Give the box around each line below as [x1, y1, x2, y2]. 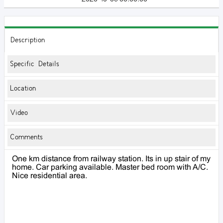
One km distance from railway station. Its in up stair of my [12, 155, 211, 163]
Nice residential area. [12, 172, 87, 180]
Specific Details [10, 60, 59, 68]
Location [10, 84, 36, 93]
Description [10, 36, 45, 44]
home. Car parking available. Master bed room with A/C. [12, 163, 208, 171]
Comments [10, 133, 43, 141]
